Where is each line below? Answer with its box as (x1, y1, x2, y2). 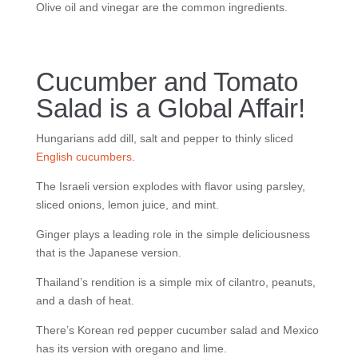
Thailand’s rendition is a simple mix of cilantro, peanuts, (35, 276, 316, 288)
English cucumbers (35, 150, 132, 163)
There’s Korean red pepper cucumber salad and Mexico (35, 324, 319, 336)
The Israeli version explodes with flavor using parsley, (35, 180, 305, 193)
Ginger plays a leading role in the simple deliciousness (35, 228, 310, 241)
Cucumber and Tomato (35, 67, 298, 97)
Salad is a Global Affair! (35, 93, 305, 123)
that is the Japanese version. (35, 246, 181, 259)
